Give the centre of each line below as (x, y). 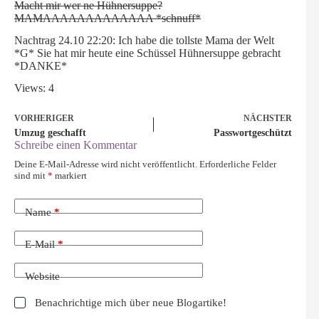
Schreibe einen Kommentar (75, 145)
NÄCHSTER (268, 118)
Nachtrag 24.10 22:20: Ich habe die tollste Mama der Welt (144, 40)
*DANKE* (41, 66)
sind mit (31, 175)
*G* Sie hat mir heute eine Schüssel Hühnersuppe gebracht (147, 53)
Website (42, 277)
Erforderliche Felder (238, 164)
